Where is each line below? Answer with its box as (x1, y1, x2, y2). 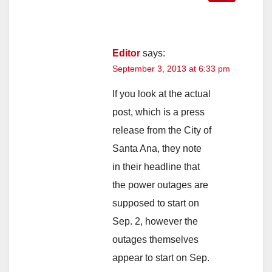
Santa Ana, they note (112, 143, 202, 154)
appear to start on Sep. (112, 252, 209, 263)
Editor (112, 47, 140, 58)
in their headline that (112, 161, 200, 172)
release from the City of (112, 124, 211, 135)
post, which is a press (112, 106, 205, 117)
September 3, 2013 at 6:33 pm (112, 63, 230, 73)
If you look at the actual (112, 88, 211, 99)
